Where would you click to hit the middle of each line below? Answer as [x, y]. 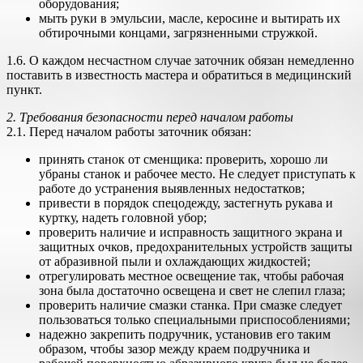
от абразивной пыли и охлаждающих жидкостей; [175, 261]
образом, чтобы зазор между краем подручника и [175, 349]
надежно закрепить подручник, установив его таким [185, 334]
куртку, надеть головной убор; [123, 218]
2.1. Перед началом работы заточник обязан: [129, 132]
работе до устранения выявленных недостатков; [172, 188]
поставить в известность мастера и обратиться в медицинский [179, 75]
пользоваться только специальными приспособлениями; [194, 320]
